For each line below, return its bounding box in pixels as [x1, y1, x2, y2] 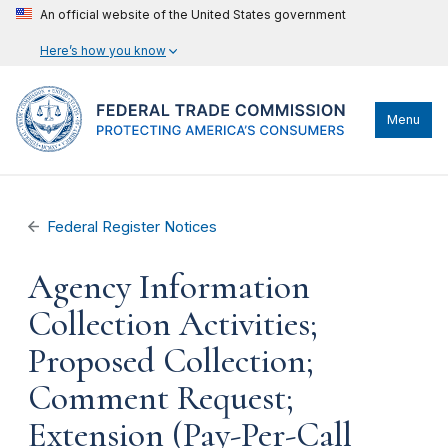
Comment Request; [28, 377, 294, 419]
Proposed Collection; [28, 340, 314, 382]
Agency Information [28, 266, 310, 308]
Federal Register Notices [47, 218, 218, 236]
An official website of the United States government [40, 7, 346, 22]
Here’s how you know [40, 43, 166, 58]
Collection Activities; [28, 303, 318, 345]
